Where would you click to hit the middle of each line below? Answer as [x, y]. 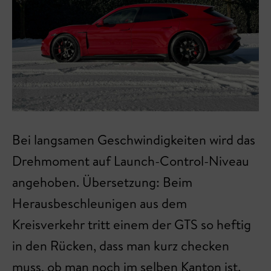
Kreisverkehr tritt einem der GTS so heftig [132, 224]
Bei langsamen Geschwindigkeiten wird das [134, 140]
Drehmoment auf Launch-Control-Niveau [131, 161]
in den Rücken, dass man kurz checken [121, 246]
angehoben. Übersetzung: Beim [102, 182]
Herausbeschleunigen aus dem [100, 203]
